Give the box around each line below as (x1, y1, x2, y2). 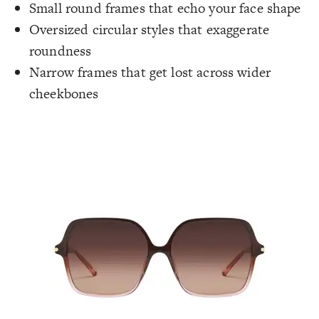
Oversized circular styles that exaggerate (29, 20, 270, 40)
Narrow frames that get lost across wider (29, 63, 271, 83)
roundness (29, 41, 92, 61)
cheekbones (29, 84, 99, 104)
